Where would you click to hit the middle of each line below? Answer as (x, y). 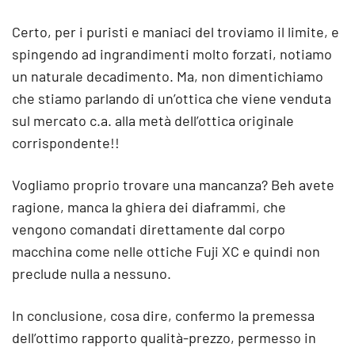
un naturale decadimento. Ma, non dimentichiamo (168, 76)
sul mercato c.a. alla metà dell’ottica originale (153, 120)
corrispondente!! (66, 143)
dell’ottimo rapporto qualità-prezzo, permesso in (164, 338)
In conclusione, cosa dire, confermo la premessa (163, 315)
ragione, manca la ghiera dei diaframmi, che (149, 207)
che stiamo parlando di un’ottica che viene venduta (172, 98)
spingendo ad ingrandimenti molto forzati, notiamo (172, 54)
